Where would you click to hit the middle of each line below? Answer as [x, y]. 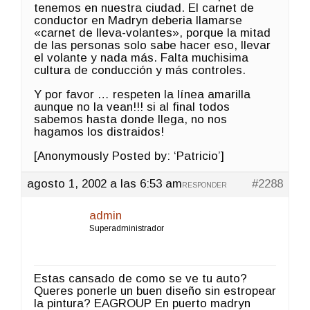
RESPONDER [204, 185]
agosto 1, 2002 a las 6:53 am [104, 183]
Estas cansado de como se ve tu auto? [140, 278]
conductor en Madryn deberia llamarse [138, 20]
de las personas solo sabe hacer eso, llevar [152, 45]
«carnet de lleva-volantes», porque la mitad [152, 33]
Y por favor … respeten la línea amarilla [142, 94]
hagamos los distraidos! [99, 131]
